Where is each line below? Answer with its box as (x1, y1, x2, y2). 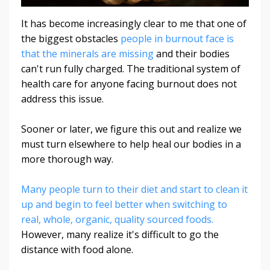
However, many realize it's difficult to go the (21, 227, 219, 241)
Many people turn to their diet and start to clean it (21, 182, 248, 196)
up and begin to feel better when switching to (21, 197, 227, 211)
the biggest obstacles (21, 31, 121, 45)
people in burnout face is (121, 31, 234, 45)
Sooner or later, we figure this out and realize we (21, 122, 242, 136)
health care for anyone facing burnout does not (21, 77, 237, 90)
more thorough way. (21, 152, 116, 166)
